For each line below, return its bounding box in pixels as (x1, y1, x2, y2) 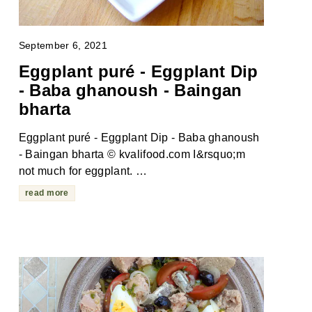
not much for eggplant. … (18, 165, 148, 178)
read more (24, 188, 69, 198)
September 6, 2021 (18, 40, 108, 52)
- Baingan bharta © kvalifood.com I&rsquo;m (18, 148, 246, 161)
